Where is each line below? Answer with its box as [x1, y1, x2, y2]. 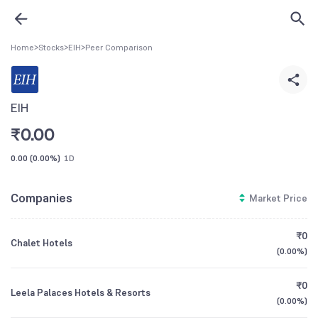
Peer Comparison [85, 42, 153, 53]
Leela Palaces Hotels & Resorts [11, 286, 150, 299]
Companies [11, 189, 72, 207]
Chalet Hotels [11, 236, 72, 249]
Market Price [249, 192, 307, 204]
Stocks [38, 42, 64, 53]
